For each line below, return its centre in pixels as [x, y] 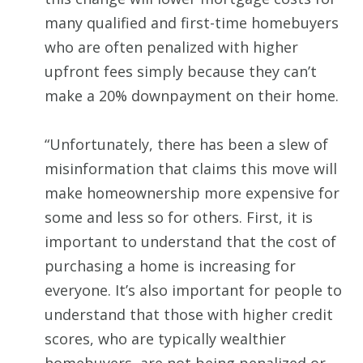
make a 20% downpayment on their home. [192, 96]
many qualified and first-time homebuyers [192, 23]
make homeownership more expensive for [192, 193]
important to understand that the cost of [190, 242]
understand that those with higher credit [189, 315]
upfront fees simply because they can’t [181, 72]
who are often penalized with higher [171, 47]
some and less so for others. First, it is [179, 218]
